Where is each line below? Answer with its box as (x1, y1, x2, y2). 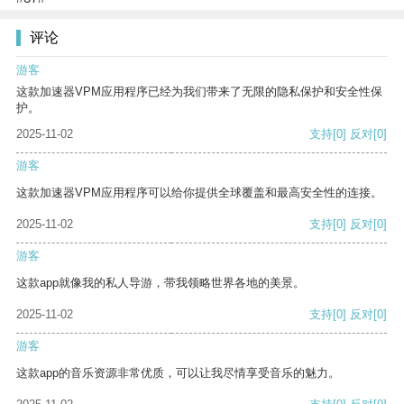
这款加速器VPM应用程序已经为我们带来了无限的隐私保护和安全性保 (16, 85, 382, 99)
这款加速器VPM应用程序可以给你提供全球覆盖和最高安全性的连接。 (16, 186, 382, 200)
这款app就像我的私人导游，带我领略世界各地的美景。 (16, 276, 305, 290)
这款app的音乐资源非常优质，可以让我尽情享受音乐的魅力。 (16, 366, 340, 381)
